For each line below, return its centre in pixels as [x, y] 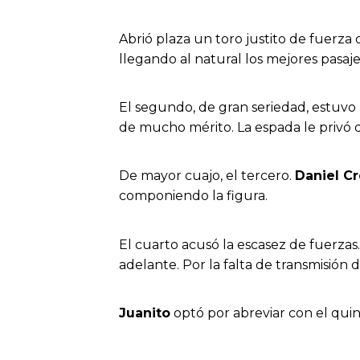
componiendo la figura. [193, 196]
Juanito [145, 313]
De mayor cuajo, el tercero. [207, 176]
